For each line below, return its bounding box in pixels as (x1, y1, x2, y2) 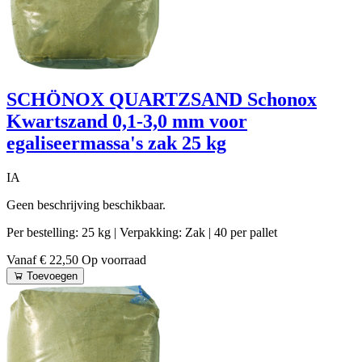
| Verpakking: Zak (114, 225, 208, 240)
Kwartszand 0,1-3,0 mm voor (6, 111, 247, 133)
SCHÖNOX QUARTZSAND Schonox (6, 89, 317, 111)
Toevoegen (27, 270, 78, 283)
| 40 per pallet (208, 225, 277, 240)
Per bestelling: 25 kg (6, 225, 114, 240)
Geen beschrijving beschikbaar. (6, 198, 166, 213)
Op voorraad (82, 253, 146, 267)
